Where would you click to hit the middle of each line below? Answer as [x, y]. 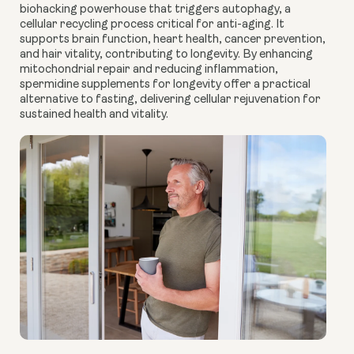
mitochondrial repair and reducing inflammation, [149, 70]
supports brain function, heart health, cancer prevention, [173, 40]
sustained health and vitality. [94, 115]
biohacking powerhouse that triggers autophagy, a [155, 9]
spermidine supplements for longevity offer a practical [165, 85]
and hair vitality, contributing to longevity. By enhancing [166, 55]
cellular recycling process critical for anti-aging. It [152, 24]
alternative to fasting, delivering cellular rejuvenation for [170, 100]
